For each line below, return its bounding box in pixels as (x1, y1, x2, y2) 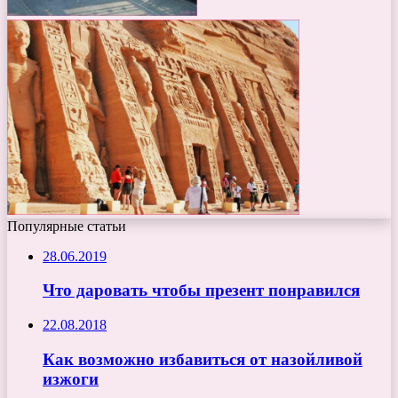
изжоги (43, 369, 99, 388)
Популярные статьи (7, 218, 126, 234)
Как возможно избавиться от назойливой (43, 349, 362, 369)
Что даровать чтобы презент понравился (43, 281, 360, 300)
